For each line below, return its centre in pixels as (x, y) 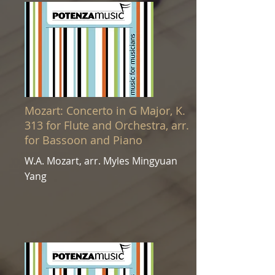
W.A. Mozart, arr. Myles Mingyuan (101, 161)
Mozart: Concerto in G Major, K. (105, 110)
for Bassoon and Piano (83, 140)
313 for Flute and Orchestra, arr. (107, 125)
